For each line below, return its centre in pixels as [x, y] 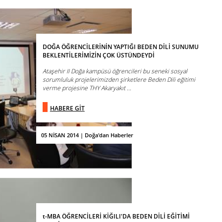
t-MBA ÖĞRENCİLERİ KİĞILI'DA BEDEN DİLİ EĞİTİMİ [116, 217]
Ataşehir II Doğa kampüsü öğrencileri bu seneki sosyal [115, 71]
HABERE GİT [67, 109]
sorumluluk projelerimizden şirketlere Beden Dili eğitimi [119, 80]
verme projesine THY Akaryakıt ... [87, 88]
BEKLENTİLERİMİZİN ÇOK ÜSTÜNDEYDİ [98, 55]
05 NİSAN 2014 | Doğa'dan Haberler [87, 135]
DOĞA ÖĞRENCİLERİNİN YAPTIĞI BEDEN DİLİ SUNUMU [120, 47]
